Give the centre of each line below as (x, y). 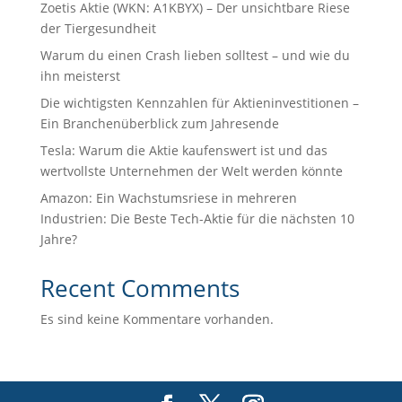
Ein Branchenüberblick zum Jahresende (159, 123)
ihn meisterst (80, 75)
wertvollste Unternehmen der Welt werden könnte (191, 170)
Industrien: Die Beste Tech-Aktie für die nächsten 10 (197, 218)
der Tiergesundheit (98, 28)
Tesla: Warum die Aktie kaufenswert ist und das (184, 150)
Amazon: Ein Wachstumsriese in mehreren (168, 197)
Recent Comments (140, 288)
